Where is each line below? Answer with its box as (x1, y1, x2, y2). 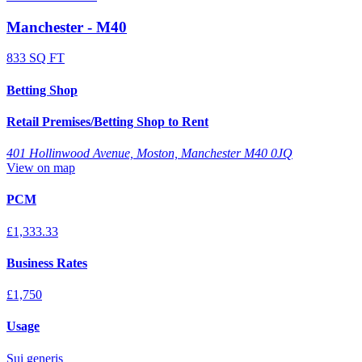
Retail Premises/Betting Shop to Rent (6, 114, 208, 128)
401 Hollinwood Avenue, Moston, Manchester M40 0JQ (6, 146, 293, 161)
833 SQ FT (6, 51, 65, 65)
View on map (6, 161, 75, 175)
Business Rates (6, 255, 87, 270)
